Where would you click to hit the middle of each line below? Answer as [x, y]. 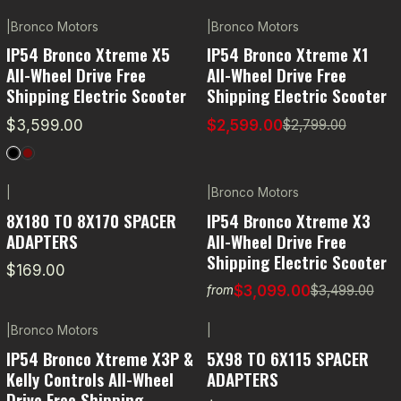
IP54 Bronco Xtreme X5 [88, 54]
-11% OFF [253, 208]
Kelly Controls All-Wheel [90, 378]
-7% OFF [252, 41]
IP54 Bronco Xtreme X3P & [99, 358]
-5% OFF [52, 346]
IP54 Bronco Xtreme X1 [287, 54]
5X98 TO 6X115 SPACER [287, 358]
